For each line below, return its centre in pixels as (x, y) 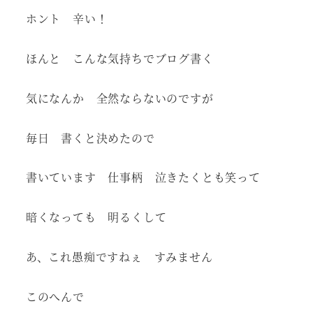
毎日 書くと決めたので (90, 138)
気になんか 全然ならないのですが (119, 98)
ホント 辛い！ (73, 19)
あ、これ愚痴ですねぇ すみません (119, 257)
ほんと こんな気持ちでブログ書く (119, 59)
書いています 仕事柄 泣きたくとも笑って (143, 177)
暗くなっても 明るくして (102, 217)
